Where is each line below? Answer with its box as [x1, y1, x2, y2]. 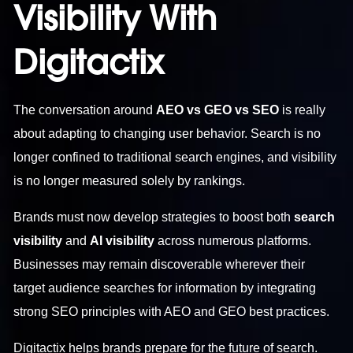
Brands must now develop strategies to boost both [13, 210, 295, 224]
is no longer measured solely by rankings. [13, 173, 246, 188]
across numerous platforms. [154, 233, 312, 247]
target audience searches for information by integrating [13, 281, 317, 295]
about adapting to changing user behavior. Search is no [13, 126, 321, 140]
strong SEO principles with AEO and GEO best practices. [13, 304, 330, 318]
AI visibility [90, 233, 155, 247]
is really [279, 102, 326, 117]
